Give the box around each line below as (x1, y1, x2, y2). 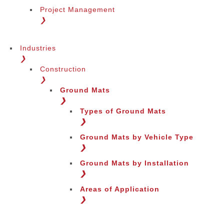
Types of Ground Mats (80, 107, 166, 115)
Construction (40, 65, 86, 73)
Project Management (40, 5, 115, 13)
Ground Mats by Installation (80, 159, 189, 167)
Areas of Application (80, 185, 159, 193)
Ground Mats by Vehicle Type (80, 133, 193, 141)
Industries (20, 44, 56, 52)
